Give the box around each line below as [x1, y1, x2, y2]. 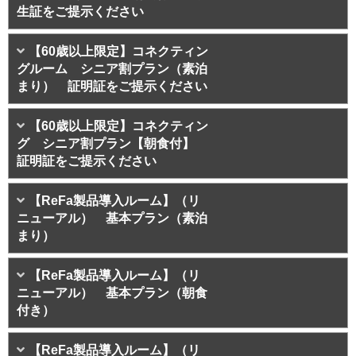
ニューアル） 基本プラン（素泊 [17, 211, 207, 226]
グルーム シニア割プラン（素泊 [17, 62, 207, 76]
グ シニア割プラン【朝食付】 [17, 137, 207, 151]
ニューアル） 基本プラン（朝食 [17, 286, 207, 300]
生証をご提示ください [17, 5, 144, 19]
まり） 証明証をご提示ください [17, 79, 207, 94]
